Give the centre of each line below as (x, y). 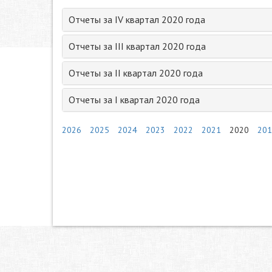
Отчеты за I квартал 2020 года (134, 100)
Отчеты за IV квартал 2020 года (137, 19)
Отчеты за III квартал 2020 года (137, 46)
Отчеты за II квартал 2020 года (136, 73)
